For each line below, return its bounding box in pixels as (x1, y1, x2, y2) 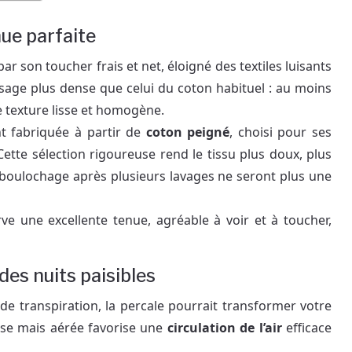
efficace (281, 318, 332, 336)
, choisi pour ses (229, 123, 332, 141)
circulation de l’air (167, 318, 282, 336)
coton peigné (145, 123, 230, 141)
